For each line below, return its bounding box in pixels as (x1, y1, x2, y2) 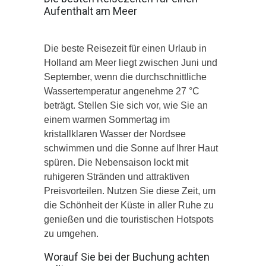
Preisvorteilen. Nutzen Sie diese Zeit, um (44, 185, 216, 196)
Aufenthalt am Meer (44, 4, 137, 17)
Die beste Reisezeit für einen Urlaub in (44, 43, 207, 53)
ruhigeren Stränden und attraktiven (44, 171, 189, 182)
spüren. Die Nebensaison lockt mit (44, 157, 188, 167)
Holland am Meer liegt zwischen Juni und (44, 57, 217, 68)
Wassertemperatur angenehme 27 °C (44, 85, 199, 96)
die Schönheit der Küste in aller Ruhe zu (44, 199, 214, 210)
